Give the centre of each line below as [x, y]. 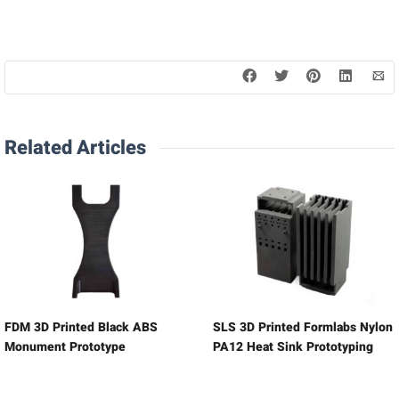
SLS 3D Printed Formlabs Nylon [303, 327]
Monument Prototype [65, 347]
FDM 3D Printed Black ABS [81, 327]
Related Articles [75, 148]
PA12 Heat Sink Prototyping [293, 347]
